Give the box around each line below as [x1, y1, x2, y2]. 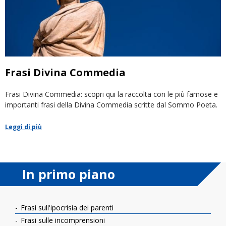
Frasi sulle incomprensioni [19, 215, 105, 225]
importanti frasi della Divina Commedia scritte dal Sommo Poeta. [5, 99, 217, 109]
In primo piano [22, 165, 115, 183]
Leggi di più [5, 122, 42, 131]
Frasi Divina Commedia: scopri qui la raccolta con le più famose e [5, 89, 218, 99]
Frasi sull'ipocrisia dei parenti [19, 202, 114, 212]
